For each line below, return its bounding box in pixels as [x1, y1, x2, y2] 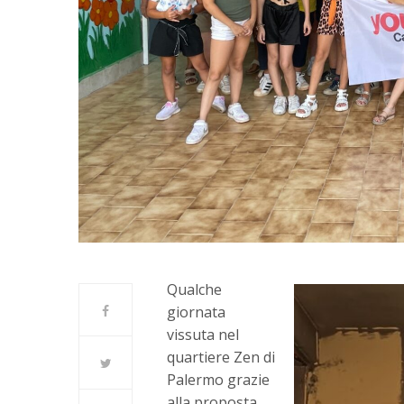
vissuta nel [167, 324, 240, 344]
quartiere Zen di [167, 346, 276, 367]
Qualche [167, 279, 222, 299]
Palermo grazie [167, 369, 271, 390]
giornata [167, 301, 225, 322]
